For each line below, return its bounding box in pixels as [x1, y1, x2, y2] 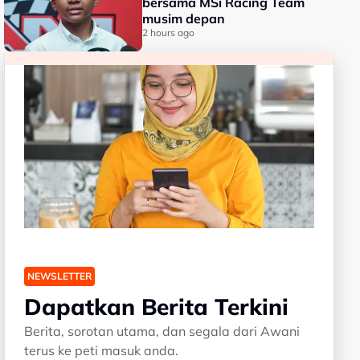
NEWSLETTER [27, 269, 92, 282]
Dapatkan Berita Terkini [24, 292, 289, 321]
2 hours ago [142, 27, 195, 39]
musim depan [142, 10, 226, 27]
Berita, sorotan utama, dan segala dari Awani [24, 322, 301, 339]
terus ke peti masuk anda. [24, 342, 179, 358]
